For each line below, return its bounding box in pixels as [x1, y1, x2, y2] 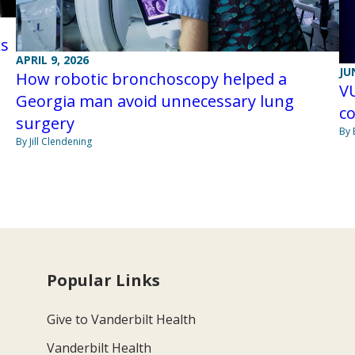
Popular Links [47, 269, 161, 291]
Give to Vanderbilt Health [47, 310, 197, 328]
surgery [15, 112, 74, 134]
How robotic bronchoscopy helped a [15, 67, 287, 90]
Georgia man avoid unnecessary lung [15, 90, 294, 112]
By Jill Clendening [15, 134, 92, 148]
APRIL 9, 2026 [15, 52, 89, 67]
